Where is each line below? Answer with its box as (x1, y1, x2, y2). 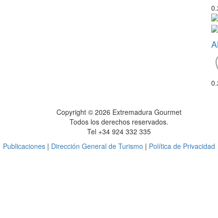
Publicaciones (3, 141, 45, 151)
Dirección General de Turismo (51, 141, 143, 151)
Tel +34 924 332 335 (87, 126, 151, 136)
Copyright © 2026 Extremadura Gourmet (56, 107, 182, 117)
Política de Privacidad (149, 141, 215, 151)
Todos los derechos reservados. (69, 116, 168, 127)
